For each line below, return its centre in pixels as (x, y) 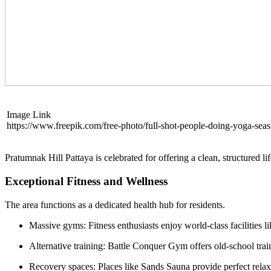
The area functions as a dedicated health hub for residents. (115, 204)
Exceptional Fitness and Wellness (86, 181)
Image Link (29, 115)
